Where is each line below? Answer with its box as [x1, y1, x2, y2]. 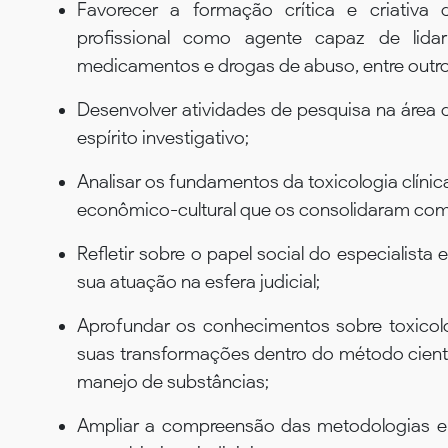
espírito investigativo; [77, 125, 249, 149]
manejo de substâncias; [77, 369, 269, 393]
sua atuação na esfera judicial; [77, 269, 320, 293]
